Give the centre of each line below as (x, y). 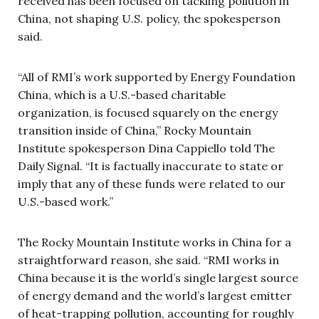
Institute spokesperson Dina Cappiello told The (146, 148)
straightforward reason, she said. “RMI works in (148, 260)
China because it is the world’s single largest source (158, 278)
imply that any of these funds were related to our (152, 184)
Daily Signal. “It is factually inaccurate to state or (151, 166)
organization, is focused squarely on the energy (148, 113)
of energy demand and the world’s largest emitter (155, 296)
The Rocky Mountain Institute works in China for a (155, 242)
